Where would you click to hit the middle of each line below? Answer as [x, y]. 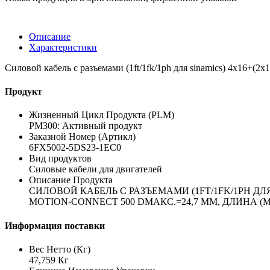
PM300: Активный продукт [86, 126]
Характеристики [63, 47]
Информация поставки [55, 225]
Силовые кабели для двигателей [96, 169]
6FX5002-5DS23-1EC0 [75, 148]
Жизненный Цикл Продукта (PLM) [102, 115]
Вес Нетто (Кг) [60, 249]
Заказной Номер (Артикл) [82, 137]
